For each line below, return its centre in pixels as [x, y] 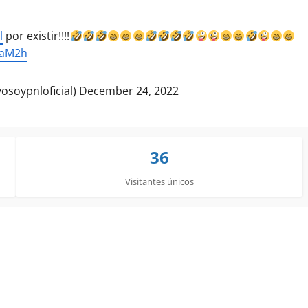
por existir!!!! [36, 36]
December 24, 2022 [129, 91]
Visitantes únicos [159, 181]
